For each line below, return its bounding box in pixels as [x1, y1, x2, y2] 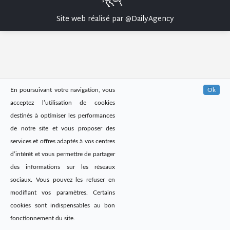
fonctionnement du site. [10, 215, 75, 221]
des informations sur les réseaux [10, 164, 115, 170]
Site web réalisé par [56, 13, 125, 26]
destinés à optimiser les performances [10, 112, 115, 119]
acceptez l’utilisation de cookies [10, 100, 115, 106]
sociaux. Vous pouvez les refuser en [10, 177, 115, 183]
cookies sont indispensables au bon [10, 202, 115, 208]
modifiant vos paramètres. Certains [10, 189, 115, 196]
